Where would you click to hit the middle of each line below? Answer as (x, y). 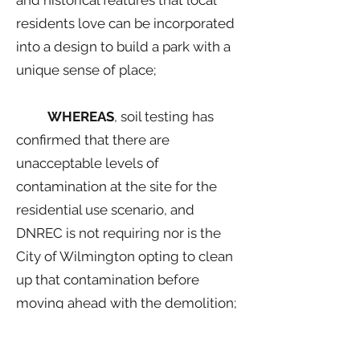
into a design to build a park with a (123, 47)
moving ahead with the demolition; (128, 303)
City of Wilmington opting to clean (125, 256)
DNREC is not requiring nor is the (119, 233)
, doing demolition (172, 350)
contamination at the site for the (117, 186)
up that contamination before (108, 280)
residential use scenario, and (105, 210)
